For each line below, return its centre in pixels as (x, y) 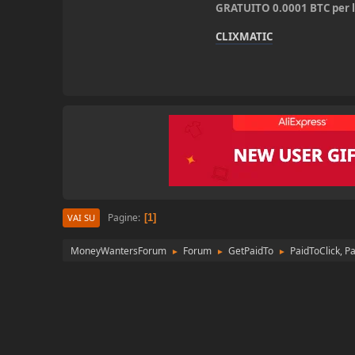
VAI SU (82, 218)
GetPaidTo (251, 251)
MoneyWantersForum (119, 251)
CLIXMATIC (244, 36)
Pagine (123, 217)
